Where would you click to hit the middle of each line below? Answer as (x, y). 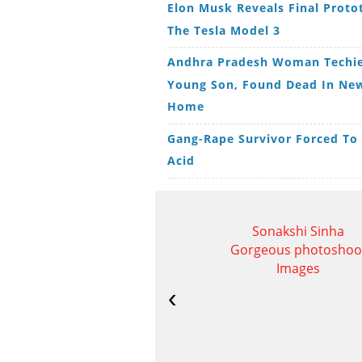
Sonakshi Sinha (298, 231)
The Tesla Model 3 (224, 29)
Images (298, 268)
